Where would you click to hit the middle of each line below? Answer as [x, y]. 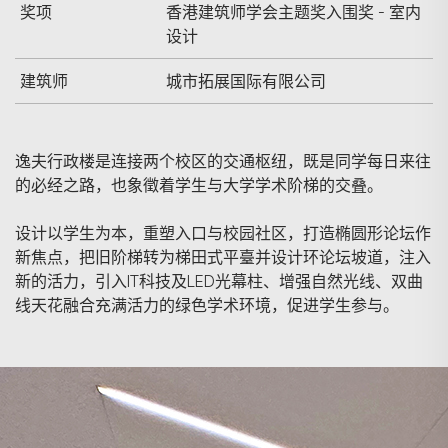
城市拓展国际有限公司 [246, 81]
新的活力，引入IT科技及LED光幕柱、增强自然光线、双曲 [219, 281]
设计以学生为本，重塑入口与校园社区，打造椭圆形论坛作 [223, 233]
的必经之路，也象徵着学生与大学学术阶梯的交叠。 [199, 185]
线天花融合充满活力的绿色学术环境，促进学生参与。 [207, 305]
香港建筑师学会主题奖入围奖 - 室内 [293, 12]
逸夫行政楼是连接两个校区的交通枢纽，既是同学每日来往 [223, 161]
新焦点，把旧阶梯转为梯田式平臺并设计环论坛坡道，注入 [223, 257]
